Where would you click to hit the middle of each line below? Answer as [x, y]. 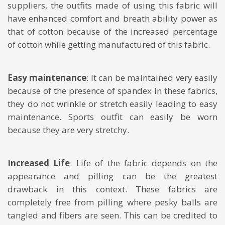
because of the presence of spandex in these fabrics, [113, 90]
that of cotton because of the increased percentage [113, 31]
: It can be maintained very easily [152, 77]
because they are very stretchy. [68, 130]
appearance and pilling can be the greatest [113, 176]
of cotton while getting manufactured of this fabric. [109, 44]
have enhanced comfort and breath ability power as [113, 18]
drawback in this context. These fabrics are [113, 189]
